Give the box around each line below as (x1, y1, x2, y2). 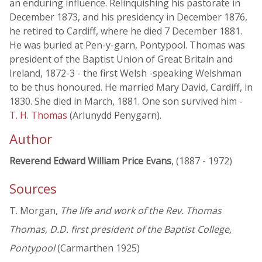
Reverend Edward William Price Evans (9, 154, 171, 167)
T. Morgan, (9, 204, 60, 218)
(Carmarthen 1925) (55, 242, 140, 255)
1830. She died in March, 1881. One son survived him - (9, 95, 243, 108)
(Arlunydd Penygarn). (70, 109, 161, 122)
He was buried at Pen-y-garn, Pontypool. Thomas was (9, 39, 245, 51)
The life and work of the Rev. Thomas (60, 204, 222, 218)
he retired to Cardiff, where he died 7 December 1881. (9, 25, 242, 37)
